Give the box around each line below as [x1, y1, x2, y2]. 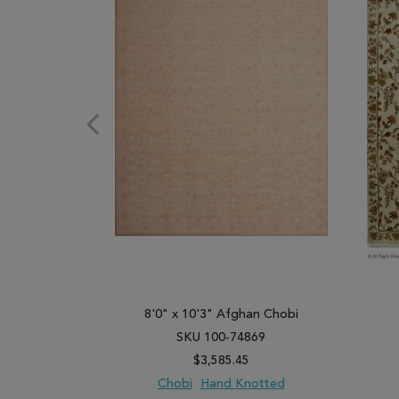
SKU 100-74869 [176, 331, 266, 344]
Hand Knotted [199, 378, 285, 390]
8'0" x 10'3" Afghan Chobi [143, 308, 298, 321]
